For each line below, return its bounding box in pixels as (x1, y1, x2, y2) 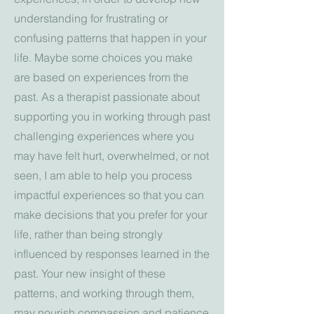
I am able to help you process (44, 168, 192, 182)
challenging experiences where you (14, 129, 194, 143)
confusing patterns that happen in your (14, 31, 207, 45)
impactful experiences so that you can (14, 188, 204, 202)
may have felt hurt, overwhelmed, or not (14, 149, 209, 163)
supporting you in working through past (14, 109, 210, 123)
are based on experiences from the (14, 70, 189, 84)
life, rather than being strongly (14, 227, 163, 241)
